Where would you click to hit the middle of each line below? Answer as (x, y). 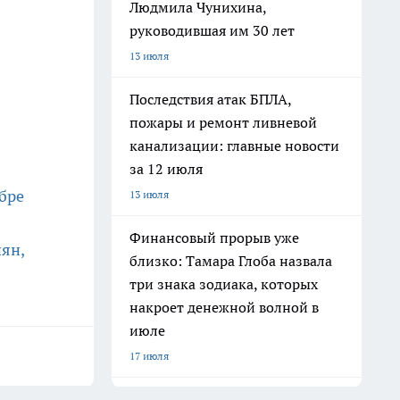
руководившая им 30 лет (212, 30)
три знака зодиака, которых (224, 284)
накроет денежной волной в (224, 307)
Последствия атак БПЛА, (211, 99)
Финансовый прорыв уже (214, 237)
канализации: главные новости (234, 146)
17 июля (149, 356)
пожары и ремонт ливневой (223, 122)
